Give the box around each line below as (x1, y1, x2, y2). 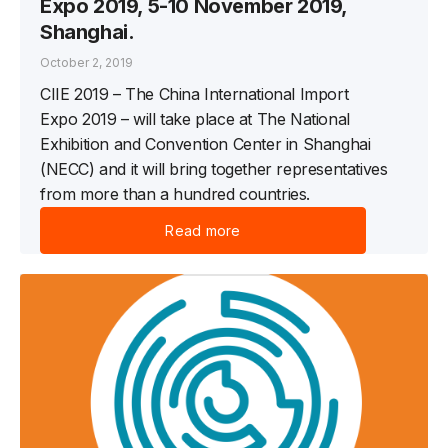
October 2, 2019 (40, 55, 133, 71)
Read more (165, 222, 241, 240)
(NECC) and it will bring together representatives (40, 159, 388, 180)
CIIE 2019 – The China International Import (40, 84, 349, 105)
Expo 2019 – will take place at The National (40, 109, 350, 130)
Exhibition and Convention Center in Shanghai (40, 134, 371, 155)
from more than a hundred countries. (40, 184, 311, 205)
